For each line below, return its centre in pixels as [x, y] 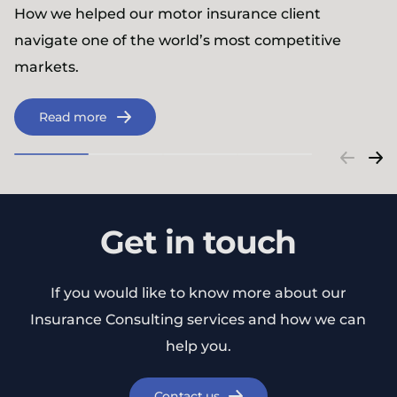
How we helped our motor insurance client [167, 14]
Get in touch [198, 242]
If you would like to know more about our [198, 293]
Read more [73, 117]
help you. [198, 346]
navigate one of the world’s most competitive [177, 41]
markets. [46, 67]
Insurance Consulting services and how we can [198, 320]
